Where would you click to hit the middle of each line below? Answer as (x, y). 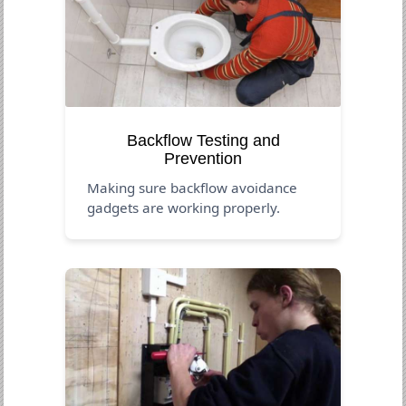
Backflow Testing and (203, 140)
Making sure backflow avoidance (193, 187)
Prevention (203, 158)
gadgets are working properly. (184, 207)
